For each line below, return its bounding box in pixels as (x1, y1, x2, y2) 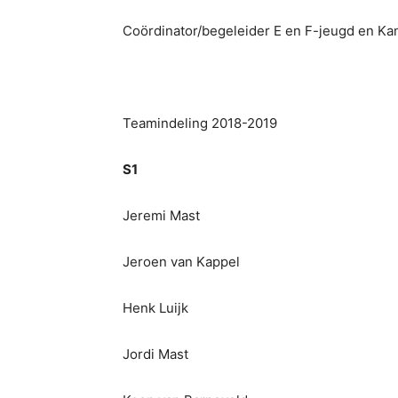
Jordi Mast (123, 346, 188, 362)
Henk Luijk (123, 299, 188, 316)
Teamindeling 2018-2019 (123, 115, 277, 131)
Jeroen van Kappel (123, 253, 240, 270)
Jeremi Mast (123, 207, 200, 224)
